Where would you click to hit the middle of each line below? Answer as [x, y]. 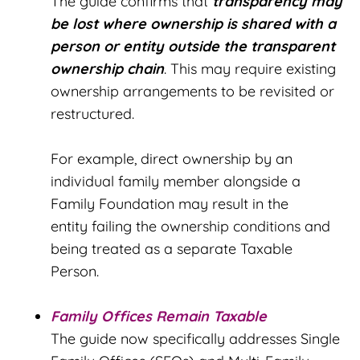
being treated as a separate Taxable [172, 248]
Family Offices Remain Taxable [159, 316]
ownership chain [107, 68]
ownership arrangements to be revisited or [192, 91]
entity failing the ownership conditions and [190, 226]
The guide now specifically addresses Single [195, 338]
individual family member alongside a [176, 181]
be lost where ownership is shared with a [193, 23]
